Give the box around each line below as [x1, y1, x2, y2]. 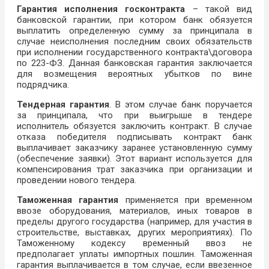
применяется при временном [118, 195, 252, 206]
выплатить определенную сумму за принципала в [17, 25, 252, 37]
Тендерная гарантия [17, 99, 109, 110]
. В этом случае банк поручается [109, 99, 252, 110]
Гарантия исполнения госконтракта [17, 4, 186, 15]
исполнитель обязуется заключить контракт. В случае [17, 121, 252, 132]
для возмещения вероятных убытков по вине [17, 68, 252, 80]
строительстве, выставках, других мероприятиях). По [17, 227, 252, 238]
